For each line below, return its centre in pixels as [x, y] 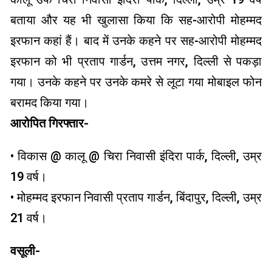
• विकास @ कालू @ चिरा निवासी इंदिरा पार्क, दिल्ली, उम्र [136, 156]
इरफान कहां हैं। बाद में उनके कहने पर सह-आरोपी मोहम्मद [136, 41]
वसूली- [25, 251]
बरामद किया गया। [49, 103]
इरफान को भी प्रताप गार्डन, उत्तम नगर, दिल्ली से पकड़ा [136, 62]
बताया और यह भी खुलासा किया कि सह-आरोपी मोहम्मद [136, 20]
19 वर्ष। [29, 177]
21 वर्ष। [29, 218]
